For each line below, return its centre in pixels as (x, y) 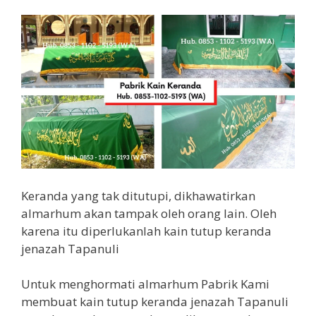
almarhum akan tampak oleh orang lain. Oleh (149, 213)
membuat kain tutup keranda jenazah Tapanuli (155, 302)
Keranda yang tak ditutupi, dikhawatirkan (138, 195)
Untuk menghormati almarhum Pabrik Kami (145, 284)
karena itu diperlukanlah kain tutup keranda (146, 231)
